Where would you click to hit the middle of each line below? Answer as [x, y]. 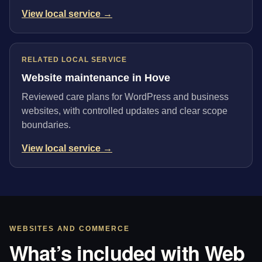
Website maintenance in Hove [96, 77]
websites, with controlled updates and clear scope [125, 111]
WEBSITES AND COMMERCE [70, 229]
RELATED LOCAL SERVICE [75, 59]
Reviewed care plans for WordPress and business [125, 97]
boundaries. [46, 125]
